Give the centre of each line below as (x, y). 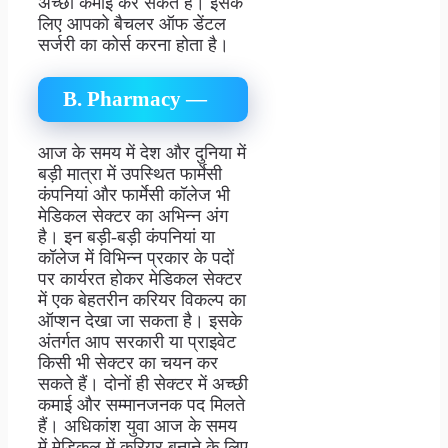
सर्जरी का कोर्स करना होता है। (133, 45)
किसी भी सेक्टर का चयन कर (128, 363)
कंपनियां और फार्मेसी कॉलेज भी (134, 195)
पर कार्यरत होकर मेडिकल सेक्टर (140, 279)
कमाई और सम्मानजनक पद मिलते (141, 405)
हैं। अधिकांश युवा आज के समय (137, 426)
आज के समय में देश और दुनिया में (142, 153)
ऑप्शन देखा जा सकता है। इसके (140, 321)
